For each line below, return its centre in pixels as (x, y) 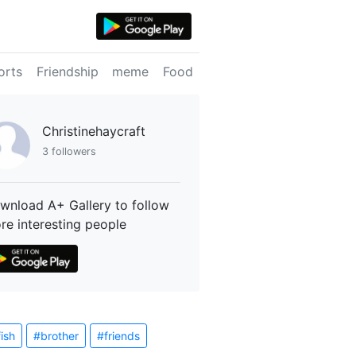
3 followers (70, 152)
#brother (56, 335)
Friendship (67, 72)
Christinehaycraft (94, 132)
